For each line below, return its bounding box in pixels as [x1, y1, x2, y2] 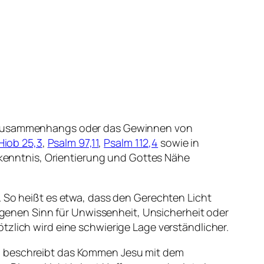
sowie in [158, 136, 200, 150]
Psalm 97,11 [47, 136, 99, 150]
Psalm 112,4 [104, 136, 159, 150]
